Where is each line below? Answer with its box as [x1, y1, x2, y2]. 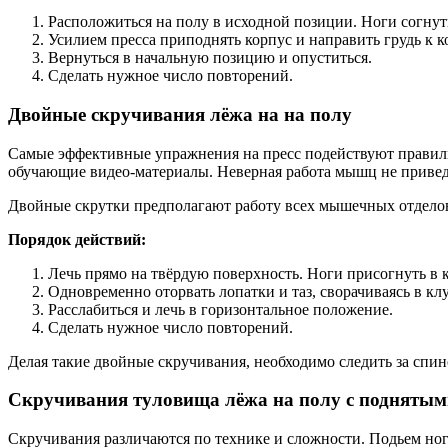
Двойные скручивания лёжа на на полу [8, 103, 352, 125]
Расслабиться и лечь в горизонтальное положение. [48, 300, 393, 318]
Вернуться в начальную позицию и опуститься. [48, 49, 372, 67]
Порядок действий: [8, 230, 146, 248]
